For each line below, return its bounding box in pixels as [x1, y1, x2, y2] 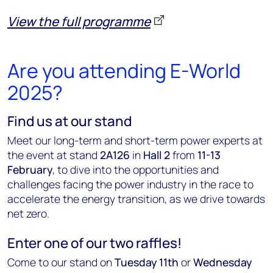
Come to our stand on [7, 255, 115, 269]
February [7, 162, 52, 177]
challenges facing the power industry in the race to [7, 177, 253, 191]
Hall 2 [141, 147, 170, 162]
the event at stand [7, 147, 100, 162]
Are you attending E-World [7, 57, 241, 84]
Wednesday [193, 255, 252, 269]
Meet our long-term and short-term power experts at [7, 133, 263, 147]
